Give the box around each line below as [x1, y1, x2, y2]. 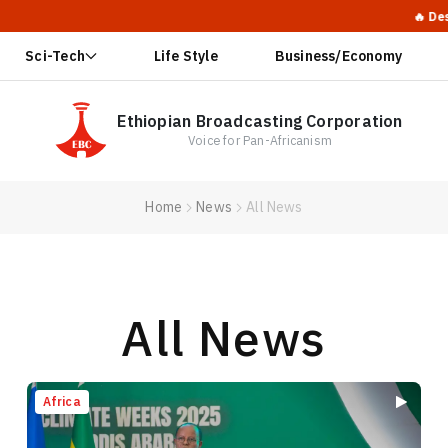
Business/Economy [274, 45, 403, 67]
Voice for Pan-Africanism [187, 131, 333, 150]
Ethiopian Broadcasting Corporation [117, 109, 403, 134]
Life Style [153, 45, 218, 67]
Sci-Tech [25, 45, 85, 67]
